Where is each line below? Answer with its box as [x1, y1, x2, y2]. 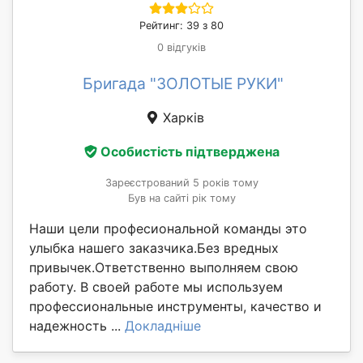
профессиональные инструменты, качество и [29, 297, 322, 314]
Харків [159, 109, 204, 126]
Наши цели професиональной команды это [29, 220, 307, 237]
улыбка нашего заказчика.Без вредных [29, 239, 279, 256]
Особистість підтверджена [100, 143, 280, 160]
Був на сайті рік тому [127, 191, 236, 204]
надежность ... [29, 317, 125, 334]
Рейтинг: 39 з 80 [139, 19, 224, 32]
